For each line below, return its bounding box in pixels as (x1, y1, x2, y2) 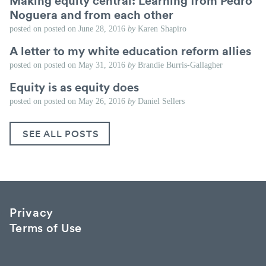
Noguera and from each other (9, 6, 173, 23)
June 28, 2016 (78, 24, 125, 34)
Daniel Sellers (135, 97, 185, 106)
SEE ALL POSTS (23, 127, 99, 141)
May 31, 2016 (78, 61, 125, 70)
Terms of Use (9, 219, 82, 236)
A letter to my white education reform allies (9, 42, 251, 59)
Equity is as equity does (9, 78, 139, 96)
